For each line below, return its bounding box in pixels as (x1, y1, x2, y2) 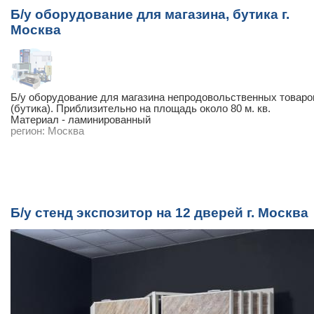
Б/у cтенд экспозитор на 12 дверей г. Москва (11, 205, 308, 220)
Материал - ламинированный (11, 114, 151, 125)
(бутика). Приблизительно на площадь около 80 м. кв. (11, 103, 271, 114)
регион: (11, 125, 45, 137)
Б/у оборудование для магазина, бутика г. (11, 7, 289, 22)
